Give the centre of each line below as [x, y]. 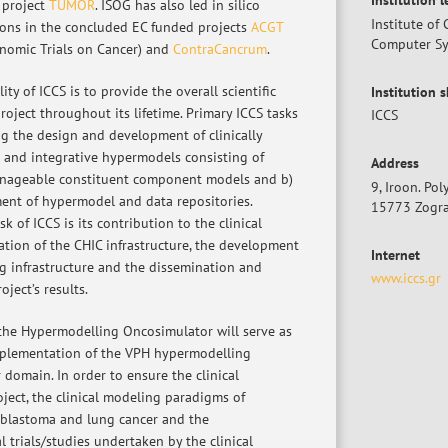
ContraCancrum [219, 48]
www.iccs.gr [406, 278]
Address [395, 163]
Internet [395, 254]
